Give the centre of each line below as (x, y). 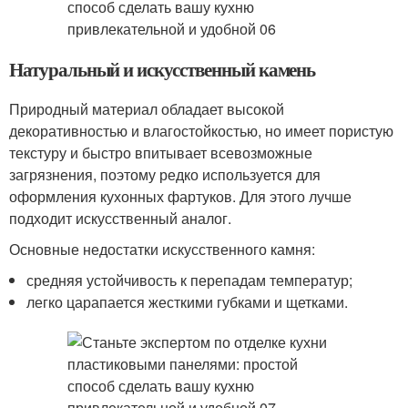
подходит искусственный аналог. (120, 218)
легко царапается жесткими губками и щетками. (188, 302)
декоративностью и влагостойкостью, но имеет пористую (201, 131)
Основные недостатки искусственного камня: (162, 249)
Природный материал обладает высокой (147, 109)
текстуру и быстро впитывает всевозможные (161, 153)
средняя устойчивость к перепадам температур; (190, 280)
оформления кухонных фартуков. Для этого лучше (180, 196)
